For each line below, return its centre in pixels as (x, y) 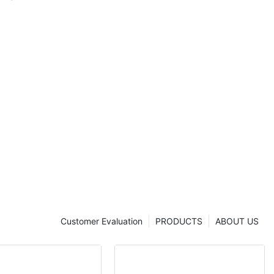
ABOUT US (237, 221)
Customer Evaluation (102, 221)
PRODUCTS (179, 221)
